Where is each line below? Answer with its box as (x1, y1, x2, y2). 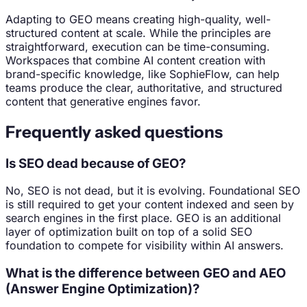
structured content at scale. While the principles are (5, 25, 271, 40)
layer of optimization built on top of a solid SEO (5, 225, 252, 239)
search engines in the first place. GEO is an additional (5, 211, 281, 225)
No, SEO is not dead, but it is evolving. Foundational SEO (5, 184, 300, 198)
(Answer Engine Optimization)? (5, 281, 199, 297)
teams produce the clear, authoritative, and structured (5, 80, 282, 95)
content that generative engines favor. (5, 94, 201, 108)
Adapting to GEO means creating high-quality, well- (5, 12, 271, 26)
